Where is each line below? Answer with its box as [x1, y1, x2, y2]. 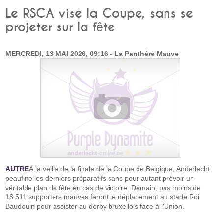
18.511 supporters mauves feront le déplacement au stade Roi [5, 193, 200, 201]
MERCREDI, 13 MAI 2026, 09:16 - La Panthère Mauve [5, 50, 179, 57]
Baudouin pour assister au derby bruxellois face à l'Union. [5, 202, 185, 210]
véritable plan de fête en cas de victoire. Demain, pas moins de [5, 184, 201, 192]
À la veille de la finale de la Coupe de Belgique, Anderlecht [29, 165, 210, 173]
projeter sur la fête [5, 21, 115, 34]
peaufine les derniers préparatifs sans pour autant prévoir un [5, 174, 194, 182]
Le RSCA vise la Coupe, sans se [5, 7, 193, 20]
